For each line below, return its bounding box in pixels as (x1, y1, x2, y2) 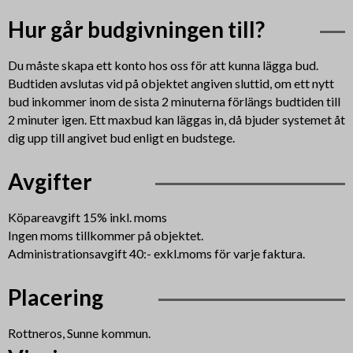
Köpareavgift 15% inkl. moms (7, 210, 167, 225)
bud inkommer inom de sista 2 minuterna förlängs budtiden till (7, 94, 340, 110)
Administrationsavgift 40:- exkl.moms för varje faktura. (7, 246, 307, 262)
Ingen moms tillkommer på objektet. (7, 228, 206, 243)
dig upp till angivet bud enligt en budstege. (7, 130, 235, 146)
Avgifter (7, 168, 92, 195)
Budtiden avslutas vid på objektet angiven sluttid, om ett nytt (7, 76, 334, 91)
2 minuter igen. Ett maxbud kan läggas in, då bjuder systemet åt (7, 112, 345, 128)
